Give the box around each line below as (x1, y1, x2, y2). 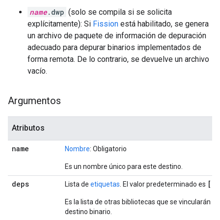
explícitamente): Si (27, 19, 93, 28)
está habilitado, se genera (118, 19, 209, 28)
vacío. (27, 66, 47, 76)
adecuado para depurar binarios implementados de (27, 43, 201, 52)
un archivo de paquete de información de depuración (27, 31, 206, 40)
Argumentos (8, 95, 61, 107)
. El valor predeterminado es (120, 180, 207, 188)
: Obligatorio (90, 145, 127, 153)
